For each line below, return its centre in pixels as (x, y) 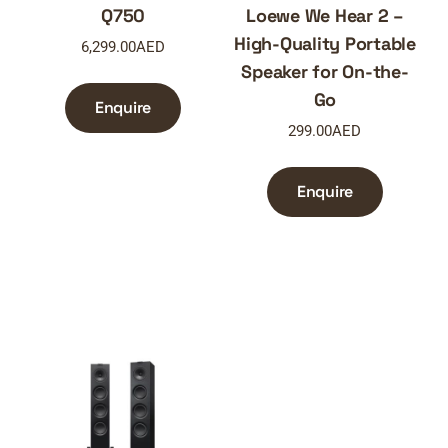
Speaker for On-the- (325, 72)
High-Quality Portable (325, 44)
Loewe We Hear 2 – (325, 16)
